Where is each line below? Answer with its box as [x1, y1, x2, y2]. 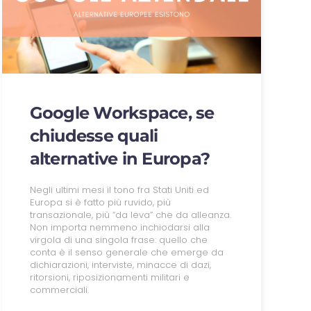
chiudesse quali [29, 126, 158, 146]
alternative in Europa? [29, 149, 210, 169]
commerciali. [29, 283, 89, 297]
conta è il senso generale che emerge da [29, 246, 224, 260]
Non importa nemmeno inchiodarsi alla [29, 221, 210, 235]
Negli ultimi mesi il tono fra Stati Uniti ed [29, 183, 209, 197]
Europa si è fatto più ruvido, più [29, 196, 171, 210]
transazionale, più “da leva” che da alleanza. [29, 208, 231, 222]
